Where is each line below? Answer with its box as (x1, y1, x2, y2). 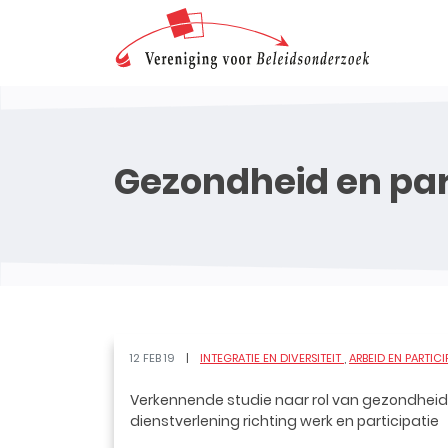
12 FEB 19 (130, 350, 178, 366)
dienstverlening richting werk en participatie (130, 411, 439, 431)
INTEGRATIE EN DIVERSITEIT (200, 350, 344, 366)
